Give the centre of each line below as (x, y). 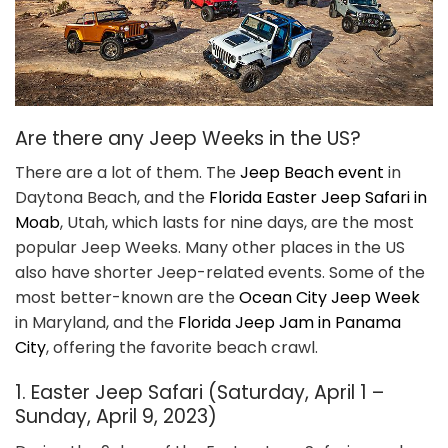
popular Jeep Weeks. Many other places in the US (210, 248)
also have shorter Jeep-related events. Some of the (220, 273)
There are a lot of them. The (127, 173)
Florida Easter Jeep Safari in (318, 198)
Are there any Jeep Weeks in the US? (188, 138)
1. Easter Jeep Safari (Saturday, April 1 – (199, 393)
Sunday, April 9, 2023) (116, 417)
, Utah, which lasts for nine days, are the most (237, 223)
